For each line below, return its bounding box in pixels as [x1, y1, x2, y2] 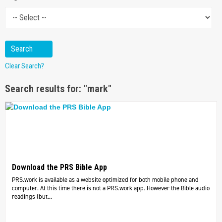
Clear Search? [5, 61, 44, 70]
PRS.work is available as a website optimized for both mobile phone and [11, 175, 199, 184]
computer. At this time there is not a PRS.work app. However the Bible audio [11, 184, 210, 193]
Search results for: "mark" [5, 83, 111, 95]
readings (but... [11, 192, 52, 201]
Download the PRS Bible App [11, 163, 107, 172]
